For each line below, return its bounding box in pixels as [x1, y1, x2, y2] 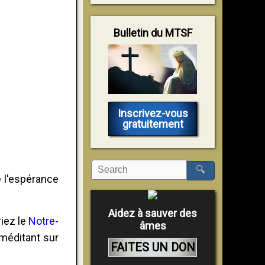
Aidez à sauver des [108, 206, 197, 219]
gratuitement [122, 117, 183, 130]
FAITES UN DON [110, 240, 195, 254]
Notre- [28, 214, 59, 227]
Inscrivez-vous [117, 106, 188, 119]
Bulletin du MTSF [113, 26, 192, 39]
